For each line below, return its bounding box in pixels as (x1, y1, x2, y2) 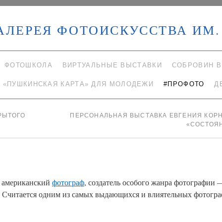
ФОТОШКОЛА (4, 61, 53, 69)
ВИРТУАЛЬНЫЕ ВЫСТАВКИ (62, 61, 162, 69)
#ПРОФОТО (164, 80, 205, 88)
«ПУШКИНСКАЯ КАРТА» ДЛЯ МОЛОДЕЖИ (2, 80, 154, 88)
